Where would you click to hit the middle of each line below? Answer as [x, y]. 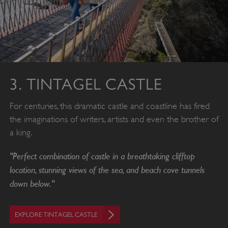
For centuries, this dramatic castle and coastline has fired [109, 106]
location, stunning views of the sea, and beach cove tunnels [107, 169]
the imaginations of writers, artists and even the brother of [114, 119]
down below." [32, 183]
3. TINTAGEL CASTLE [85, 84]
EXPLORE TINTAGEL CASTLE [56, 214]
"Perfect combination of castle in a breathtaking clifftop [102, 155]
